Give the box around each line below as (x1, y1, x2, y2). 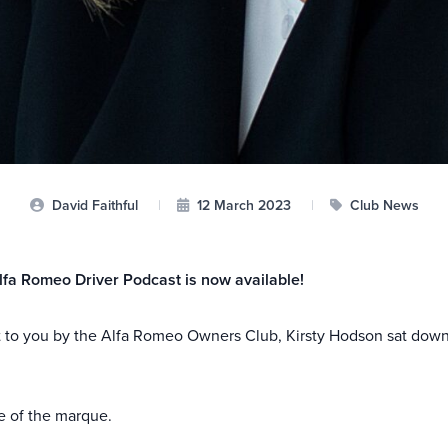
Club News (345, 195, 419, 216)
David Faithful (47, 195, 142, 216)
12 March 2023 (192, 195, 295, 216)
